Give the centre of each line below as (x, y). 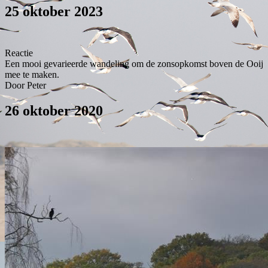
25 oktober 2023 (54, 12)
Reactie (19, 53)
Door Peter (25, 86)
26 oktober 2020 (54, 111)
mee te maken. (32, 75)
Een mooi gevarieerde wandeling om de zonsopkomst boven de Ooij (134, 64)
